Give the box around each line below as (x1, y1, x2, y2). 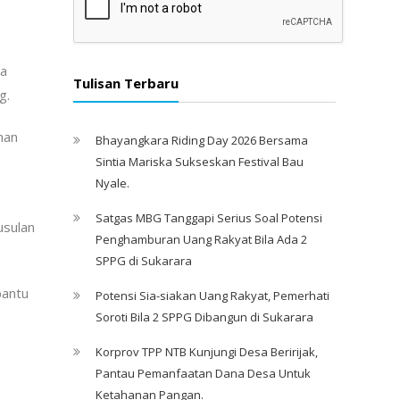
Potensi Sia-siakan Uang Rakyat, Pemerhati (96, 287, 329, 304)
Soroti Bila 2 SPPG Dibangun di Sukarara (96, 308, 313, 325)
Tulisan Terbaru (73, 73, 179, 92)
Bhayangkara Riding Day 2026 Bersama (96, 131, 308, 148)
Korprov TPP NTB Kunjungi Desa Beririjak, (96, 343, 318, 360)
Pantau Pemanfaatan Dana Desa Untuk (96, 364, 311, 381)
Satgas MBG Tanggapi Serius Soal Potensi (96, 209, 322, 226)
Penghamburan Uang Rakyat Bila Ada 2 (96, 230, 307, 247)
